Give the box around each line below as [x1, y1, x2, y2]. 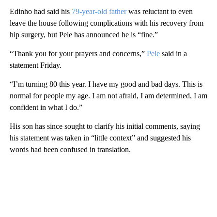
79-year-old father [70, 7, 126, 16]
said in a [160, 49, 187, 58]
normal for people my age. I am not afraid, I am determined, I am [10, 92, 207, 100]
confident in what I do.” [10, 103, 82, 112]
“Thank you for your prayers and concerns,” [10, 49, 147, 58]
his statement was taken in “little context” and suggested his [10, 134, 191, 142]
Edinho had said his [10, 7, 70, 16]
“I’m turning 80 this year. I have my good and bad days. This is [10, 80, 202, 89]
